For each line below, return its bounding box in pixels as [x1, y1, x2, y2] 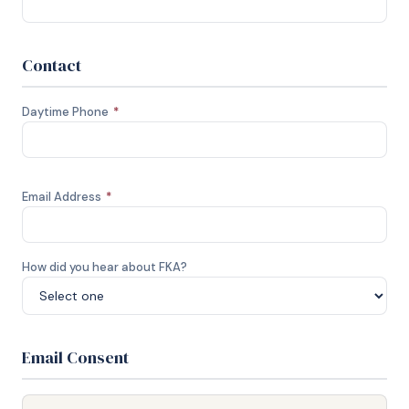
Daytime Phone [22, 104, 111, 120]
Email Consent [22, 346, 129, 369]
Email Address [22, 189, 104, 204]
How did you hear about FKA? [22, 259, 187, 275]
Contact [22, 54, 81, 77]
